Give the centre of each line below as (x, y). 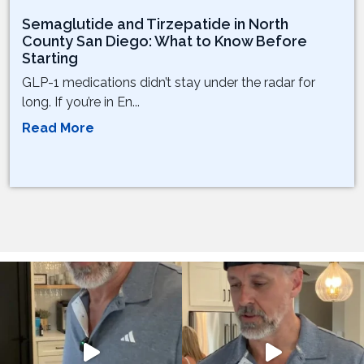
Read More (58, 128)
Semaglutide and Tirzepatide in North (155, 24)
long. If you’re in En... (81, 102)
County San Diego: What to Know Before (165, 41)
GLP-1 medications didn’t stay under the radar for (169, 83)
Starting (50, 58)
